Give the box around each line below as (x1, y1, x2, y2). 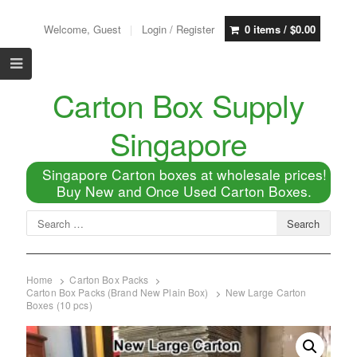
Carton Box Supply (53, 82, 304, 127)
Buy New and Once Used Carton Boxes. (57, 181, 312, 201)
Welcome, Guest (43, 21, 124, 37)
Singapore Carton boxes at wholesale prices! (41, 164, 327, 184)
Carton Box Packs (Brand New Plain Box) (25, 285, 209, 300)
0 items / (244, 21, 290, 37)
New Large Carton (225, 285, 307, 300)
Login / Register (141, 21, 214, 37)
